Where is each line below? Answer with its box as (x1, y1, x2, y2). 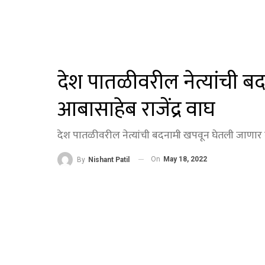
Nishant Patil (88, 155, 130, 164)
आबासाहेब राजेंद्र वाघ (57, 92, 215, 127)
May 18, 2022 (163, 155, 207, 163)
